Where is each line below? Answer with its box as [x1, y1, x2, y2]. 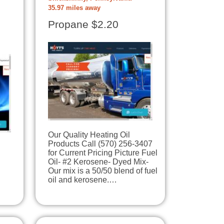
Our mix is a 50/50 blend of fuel [48, 166, 157, 175]
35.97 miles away [48, 4, 100, 12]
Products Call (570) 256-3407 [48, 139, 152, 148]
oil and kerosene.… [48, 175, 117, 184]
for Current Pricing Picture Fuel [48, 148, 157, 157]
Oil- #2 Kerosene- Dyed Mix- [48, 157, 148, 166]
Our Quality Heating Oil [48, 130, 130, 139]
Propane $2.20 [48, 18, 118, 31]
